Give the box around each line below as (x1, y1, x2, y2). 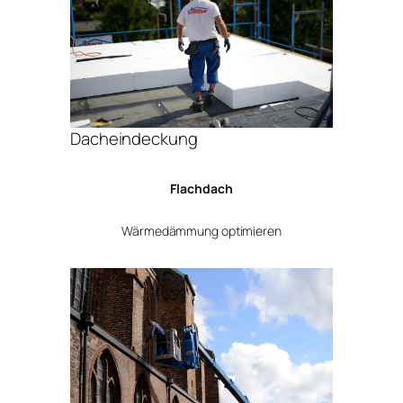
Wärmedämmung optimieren (121, 221, 282, 239)
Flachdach (170, 179, 233, 197)
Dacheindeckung (70, 127, 198, 151)
